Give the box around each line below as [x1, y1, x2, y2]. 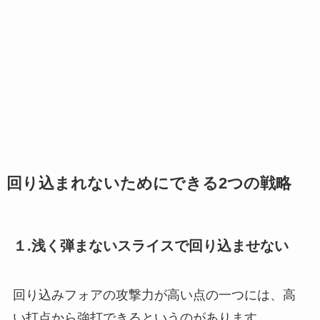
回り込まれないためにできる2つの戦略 [6, 174, 291, 192]
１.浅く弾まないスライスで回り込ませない [12, 237, 289, 254]
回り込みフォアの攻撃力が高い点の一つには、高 [12, 288, 296, 303]
